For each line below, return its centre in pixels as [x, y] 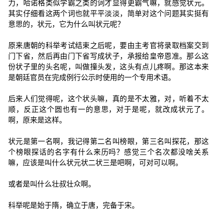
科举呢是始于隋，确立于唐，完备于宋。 [73, 205]
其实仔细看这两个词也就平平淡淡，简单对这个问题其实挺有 [108, 13]
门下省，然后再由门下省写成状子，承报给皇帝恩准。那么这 [108, 56]
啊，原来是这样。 [37, 120]
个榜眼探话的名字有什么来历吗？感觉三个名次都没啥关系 [108, 152]
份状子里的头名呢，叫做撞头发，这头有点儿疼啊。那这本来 [108, 67]
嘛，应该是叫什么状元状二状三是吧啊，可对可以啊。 [95, 163]
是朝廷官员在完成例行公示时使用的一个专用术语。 [92, 77]
